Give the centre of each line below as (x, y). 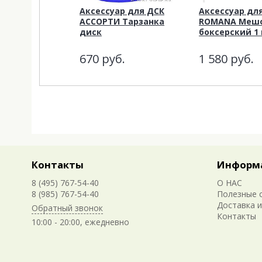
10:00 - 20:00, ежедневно (80, 222)
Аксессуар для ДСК (122, 11)
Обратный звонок (67, 208)
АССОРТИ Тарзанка (122, 21)
